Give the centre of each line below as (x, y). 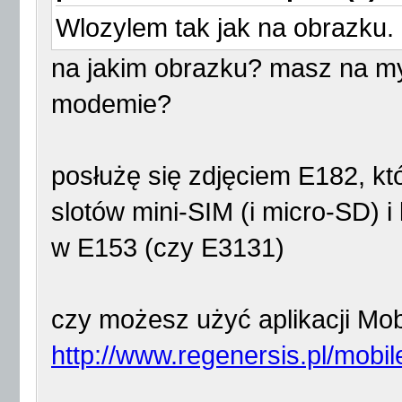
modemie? (111, 104)
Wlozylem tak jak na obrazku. (225, 28)
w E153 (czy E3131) (168, 248)
